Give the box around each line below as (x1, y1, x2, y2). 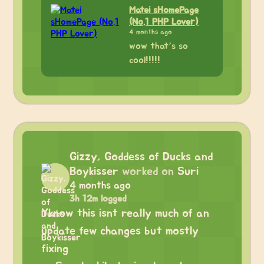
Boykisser (70, 166, 118, 177)
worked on (122, 166, 174, 177)
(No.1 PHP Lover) (129, 17, 199, 27)
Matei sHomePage (129, 5, 199, 15)
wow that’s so (129, 41, 189, 51)
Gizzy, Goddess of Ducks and (70, 151, 213, 163)
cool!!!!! (129, 55, 161, 65)
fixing (41, 243, 68, 255)
